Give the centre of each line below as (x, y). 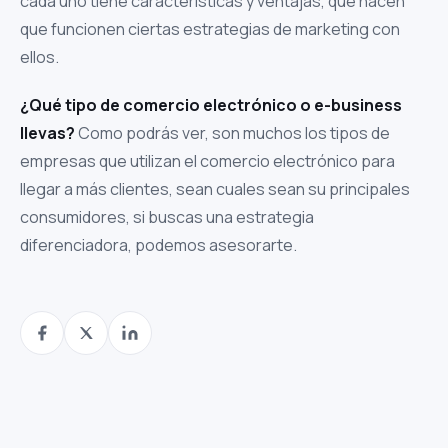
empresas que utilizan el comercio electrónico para (207, 161)
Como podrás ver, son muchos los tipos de (232, 133)
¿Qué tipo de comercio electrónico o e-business (211, 105)
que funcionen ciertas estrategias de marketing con (210, 29)
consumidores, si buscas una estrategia (167, 217)
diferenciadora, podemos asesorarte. (158, 245)
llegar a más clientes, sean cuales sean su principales (215, 189)
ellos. (41, 57)
